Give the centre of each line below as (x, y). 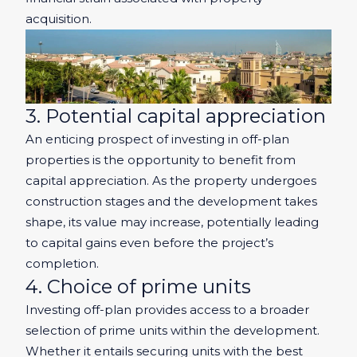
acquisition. (59, 18)
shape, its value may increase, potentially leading (172, 222)
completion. (62, 264)
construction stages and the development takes (171, 202)
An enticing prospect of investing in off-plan (157, 139)
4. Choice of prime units (138, 287)
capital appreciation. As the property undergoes (171, 181)
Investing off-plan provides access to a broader (167, 310)
